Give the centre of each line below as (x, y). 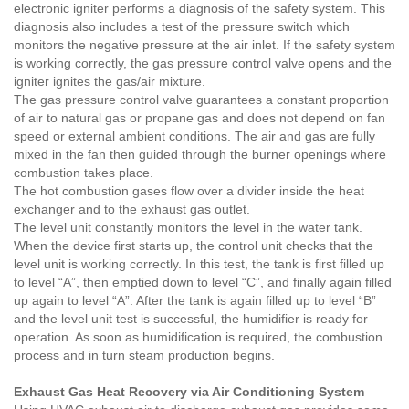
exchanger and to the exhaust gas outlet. (132, 209)
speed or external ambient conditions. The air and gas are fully (194, 136)
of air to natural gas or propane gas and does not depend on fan (199, 117)
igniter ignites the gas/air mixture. (110, 81)
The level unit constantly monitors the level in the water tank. (188, 227)
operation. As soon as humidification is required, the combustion (198, 336)
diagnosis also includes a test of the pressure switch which (182, 26)
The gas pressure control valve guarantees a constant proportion (201, 99)
